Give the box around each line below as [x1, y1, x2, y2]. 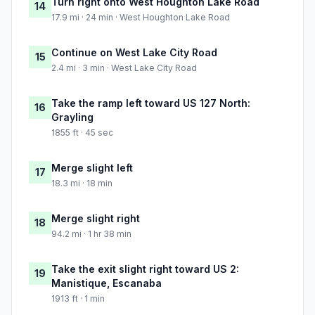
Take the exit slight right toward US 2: [51, 263, 239, 276]
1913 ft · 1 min [51, 293, 105, 304]
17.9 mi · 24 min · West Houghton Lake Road [51, 12, 230, 23]
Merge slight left [51, 162, 133, 174]
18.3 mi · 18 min [51, 178, 112, 189]
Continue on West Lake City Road [51, 46, 217, 59]
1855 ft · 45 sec [51, 127, 113, 139]
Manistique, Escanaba [51, 277, 162, 290]
